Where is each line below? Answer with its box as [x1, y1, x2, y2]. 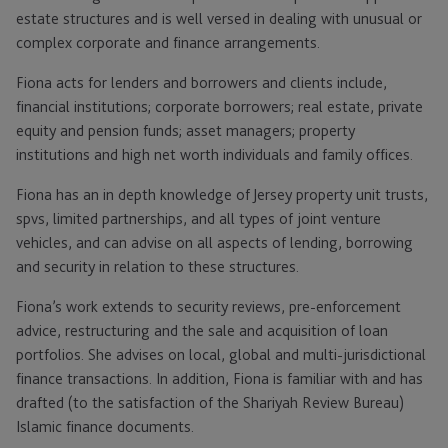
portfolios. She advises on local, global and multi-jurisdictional [16, 345, 426, 365]
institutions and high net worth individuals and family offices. [16, 145, 413, 165]
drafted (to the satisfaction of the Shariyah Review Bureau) [16, 393, 404, 413]
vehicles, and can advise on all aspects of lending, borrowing [16, 233, 413, 253]
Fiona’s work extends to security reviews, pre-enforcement [16, 297, 401, 317]
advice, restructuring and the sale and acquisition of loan [16, 321, 388, 341]
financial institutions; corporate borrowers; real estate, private [16, 97, 423, 117]
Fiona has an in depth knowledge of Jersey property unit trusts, [16, 185, 428, 205]
